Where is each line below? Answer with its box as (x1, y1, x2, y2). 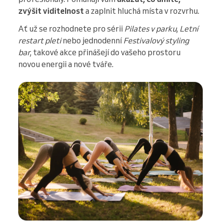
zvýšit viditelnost (18, 6, 84, 16)
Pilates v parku (124, 24, 177, 34)
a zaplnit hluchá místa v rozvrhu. (84, 6, 199, 16)
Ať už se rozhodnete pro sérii (18, 24, 124, 34)
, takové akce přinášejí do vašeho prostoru (30, 47, 181, 58)
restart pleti (18, 36, 61, 46)
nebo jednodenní (61, 36, 123, 46)
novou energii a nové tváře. (18, 59, 113, 70)
